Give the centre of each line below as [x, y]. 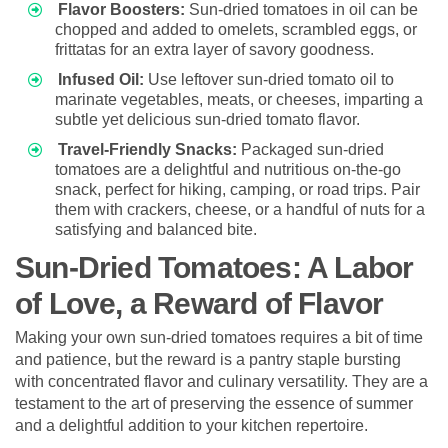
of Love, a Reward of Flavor [199, 303]
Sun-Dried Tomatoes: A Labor [214, 267]
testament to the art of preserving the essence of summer [214, 403]
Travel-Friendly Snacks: [147, 149]
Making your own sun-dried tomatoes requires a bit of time [219, 337]
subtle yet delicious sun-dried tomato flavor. [207, 119]
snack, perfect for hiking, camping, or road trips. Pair [237, 189]
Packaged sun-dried [310, 149]
